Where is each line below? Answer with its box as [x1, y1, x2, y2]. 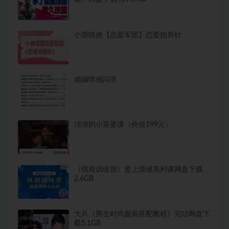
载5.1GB [74, 220, 101, 227]
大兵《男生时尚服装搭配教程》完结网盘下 [74, 211, 210, 218]
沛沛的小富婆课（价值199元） [74, 121, 172, 129]
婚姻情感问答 [74, 76, 117, 84]
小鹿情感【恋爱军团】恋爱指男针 [74, 31, 181, 39]
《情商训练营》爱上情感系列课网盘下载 [74, 166, 203, 173]
